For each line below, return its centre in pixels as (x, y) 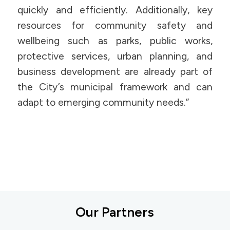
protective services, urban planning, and (115, 56)
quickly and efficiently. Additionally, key (115, 10)
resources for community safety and (115, 25)
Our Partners (115, 212)
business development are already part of (115, 71)
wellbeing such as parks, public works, (115, 41)
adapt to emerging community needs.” (103, 102)
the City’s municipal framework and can (115, 87)
